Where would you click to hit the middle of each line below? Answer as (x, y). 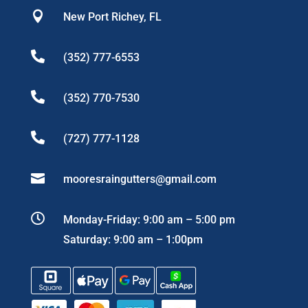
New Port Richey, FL (112, 17)
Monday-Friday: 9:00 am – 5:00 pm (149, 220)
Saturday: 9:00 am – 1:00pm (133, 240)
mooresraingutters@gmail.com (140, 179)
